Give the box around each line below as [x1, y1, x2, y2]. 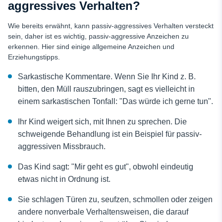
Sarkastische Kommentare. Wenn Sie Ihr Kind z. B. [18, 72, 196, 81]
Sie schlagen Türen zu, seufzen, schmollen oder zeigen [18, 195, 213, 204]
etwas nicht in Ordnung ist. [18, 175, 111, 183]
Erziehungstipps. [8, 53, 60, 61]
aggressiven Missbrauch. [18, 142, 106, 151]
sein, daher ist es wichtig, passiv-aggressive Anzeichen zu [8, 32, 189, 40]
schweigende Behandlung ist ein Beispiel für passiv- [18, 130, 202, 138]
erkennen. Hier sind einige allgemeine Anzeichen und [8, 43, 174, 51]
